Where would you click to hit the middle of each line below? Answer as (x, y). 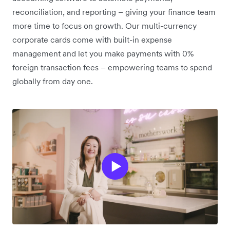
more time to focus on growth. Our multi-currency (104, 25)
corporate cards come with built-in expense (92, 39)
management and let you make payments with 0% (103, 53)
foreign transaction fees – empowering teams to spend (112, 67)
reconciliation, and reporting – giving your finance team (114, 12)
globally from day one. (54, 81)
